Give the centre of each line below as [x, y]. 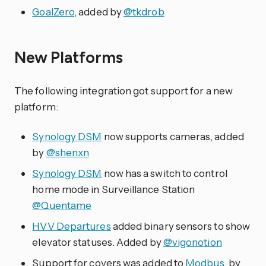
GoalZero [53, 11]
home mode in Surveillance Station [114, 189]
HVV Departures [72, 226]
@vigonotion [192, 242]
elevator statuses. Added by [98, 242]
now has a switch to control [164, 173]
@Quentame [62, 205]
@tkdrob [144, 11]
